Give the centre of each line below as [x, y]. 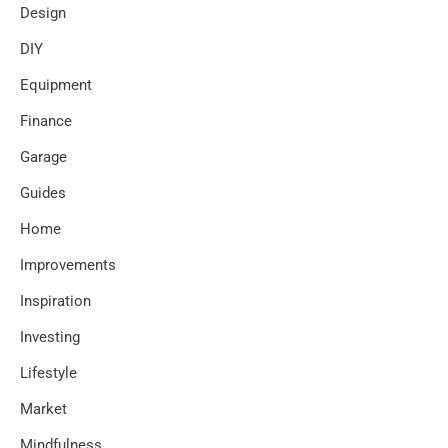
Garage [43, 157]
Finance [46, 121]
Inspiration [55, 301]
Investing [50, 337]
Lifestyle [48, 373]
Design [43, 13]
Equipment [56, 85]
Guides [43, 193]
